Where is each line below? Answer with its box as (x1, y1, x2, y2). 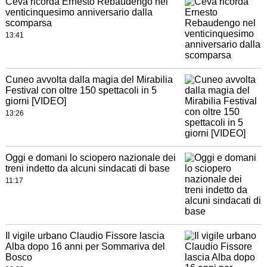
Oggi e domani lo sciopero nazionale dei (5, 153, 176, 163)
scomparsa (5, 18, 52, 29)
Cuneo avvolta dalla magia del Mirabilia (5, 74, 173, 85)
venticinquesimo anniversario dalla (5, 7, 153, 18)
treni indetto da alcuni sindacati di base (5, 163, 170, 174)
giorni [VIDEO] (5, 96, 66, 107)
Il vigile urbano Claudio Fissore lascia (5, 231, 164, 241)
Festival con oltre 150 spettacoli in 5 (5, 85, 157, 96)
